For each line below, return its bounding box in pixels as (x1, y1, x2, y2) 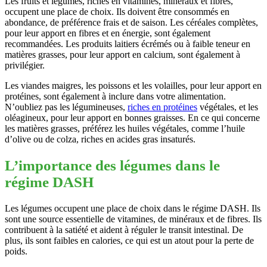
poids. (5, 246, 27, 256)
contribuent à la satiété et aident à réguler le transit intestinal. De (5, 224, 243, 235)
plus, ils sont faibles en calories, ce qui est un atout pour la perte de (5, 235, 254, 246)
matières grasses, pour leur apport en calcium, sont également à (5, 49, 240, 60)
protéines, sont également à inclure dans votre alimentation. (5, 91, 226, 102)
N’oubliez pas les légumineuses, (5, 102, 128, 113)
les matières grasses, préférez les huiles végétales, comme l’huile (5, 123, 245, 134)
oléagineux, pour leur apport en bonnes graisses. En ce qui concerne (5, 113, 260, 123)
